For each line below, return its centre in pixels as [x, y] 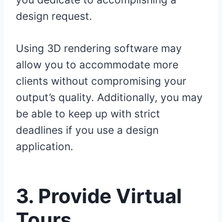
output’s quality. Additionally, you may [109, 98]
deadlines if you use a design [87, 130]
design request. [57, 16]
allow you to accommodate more [97, 65]
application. [48, 147]
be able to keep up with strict [88, 114]
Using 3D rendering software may [99, 49]
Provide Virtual [110, 196]
